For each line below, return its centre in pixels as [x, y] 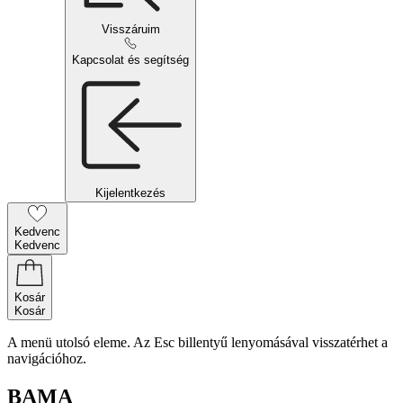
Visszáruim [130, 29]
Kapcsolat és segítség [130, 60]
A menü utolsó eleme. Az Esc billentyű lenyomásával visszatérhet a [197, 342]
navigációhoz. [47, 358]
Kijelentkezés [130, 193]
